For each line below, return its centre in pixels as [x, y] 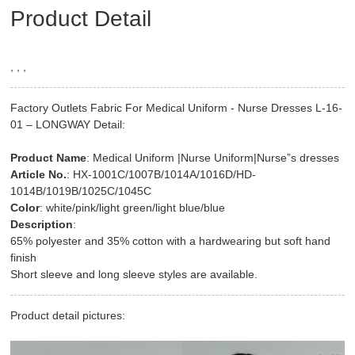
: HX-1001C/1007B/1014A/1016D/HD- [162, 174]
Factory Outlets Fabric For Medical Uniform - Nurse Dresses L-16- [177, 107]
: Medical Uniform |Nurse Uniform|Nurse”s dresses [213, 157]
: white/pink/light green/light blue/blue [133, 207]
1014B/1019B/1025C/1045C [81, 191]
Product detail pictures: [68, 315]
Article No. [39, 174]
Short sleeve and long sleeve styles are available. [134, 274]
